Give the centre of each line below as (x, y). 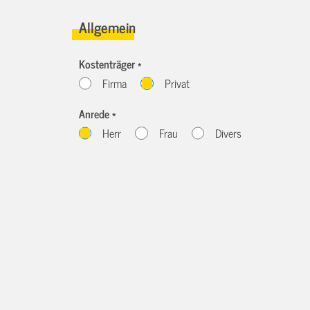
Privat (177, 83)
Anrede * (97, 114)
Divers (229, 133)
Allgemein (107, 27)
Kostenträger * (110, 64)
